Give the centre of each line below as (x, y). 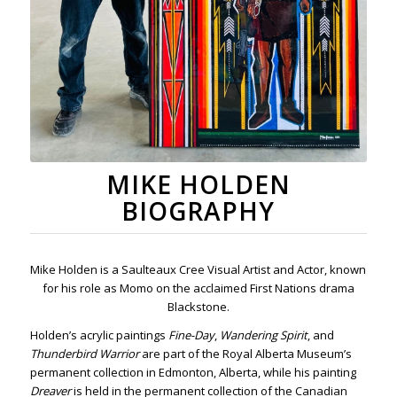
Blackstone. (198, 306)
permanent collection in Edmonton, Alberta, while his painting (193, 372)
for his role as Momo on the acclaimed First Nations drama (198, 288)
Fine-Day (191, 335)
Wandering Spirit (263, 335)
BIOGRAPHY (198, 210)
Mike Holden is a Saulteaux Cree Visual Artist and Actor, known (198, 269)
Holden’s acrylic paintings (99, 335)
